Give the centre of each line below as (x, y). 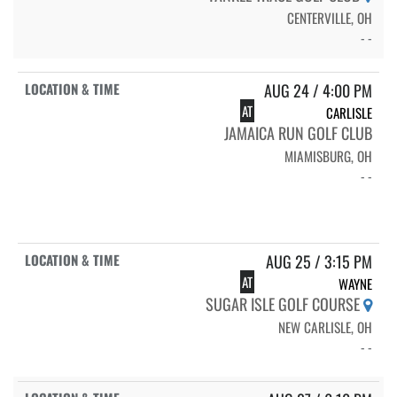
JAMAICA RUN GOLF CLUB (298, 132)
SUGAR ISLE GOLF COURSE (284, 304)
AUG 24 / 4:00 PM (318, 90)
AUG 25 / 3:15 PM (319, 261)
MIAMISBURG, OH (328, 156)
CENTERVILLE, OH (330, 17)
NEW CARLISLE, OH (325, 327)
